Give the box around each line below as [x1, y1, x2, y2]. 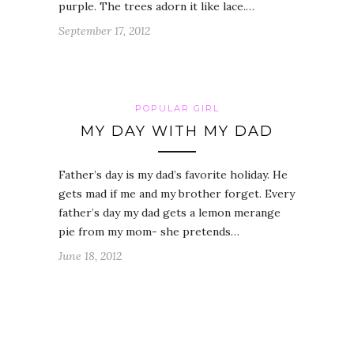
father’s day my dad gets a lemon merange [58, 205, 281, 220]
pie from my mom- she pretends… [58, 224, 239, 239]
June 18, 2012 [58, 249, 122, 264]
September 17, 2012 [58, 24, 150, 39]
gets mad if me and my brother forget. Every [58, 186, 295, 201]
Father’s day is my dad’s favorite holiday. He [58, 168, 288, 183]
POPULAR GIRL [134, 103, 220, 115]
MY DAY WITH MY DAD [81, 122, 273, 141]
